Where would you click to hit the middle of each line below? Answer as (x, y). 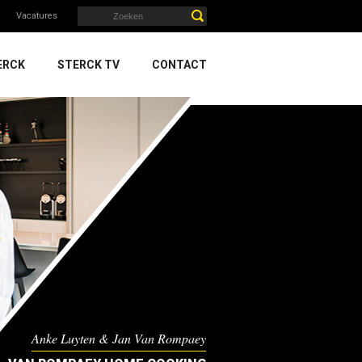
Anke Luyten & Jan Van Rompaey (119, 338)
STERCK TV (88, 65)
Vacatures (37, 16)
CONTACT (179, 65)
